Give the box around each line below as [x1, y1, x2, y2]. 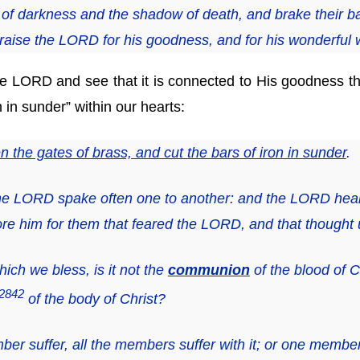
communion [167, 262, 250, 279]
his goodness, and [119, 32, 245, 49]
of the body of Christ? [23, 291, 166, 308]
